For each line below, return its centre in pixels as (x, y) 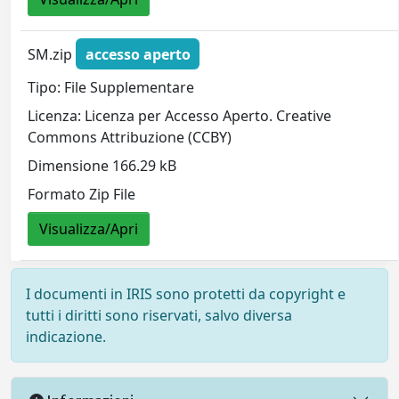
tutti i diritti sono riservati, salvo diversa (159, 316)
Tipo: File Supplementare (111, 88)
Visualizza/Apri (89, 229)
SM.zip (52, 54)
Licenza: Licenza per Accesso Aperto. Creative (180, 116)
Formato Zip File (82, 195)
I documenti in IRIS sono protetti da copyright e (186, 294)
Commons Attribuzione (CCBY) (130, 138)
